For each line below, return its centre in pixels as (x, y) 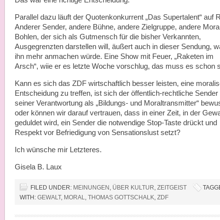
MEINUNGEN (91, 188)
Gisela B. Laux (38, 167)
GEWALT (49, 197)
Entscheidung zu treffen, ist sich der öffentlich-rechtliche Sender (116, 93)
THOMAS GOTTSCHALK (121, 197)
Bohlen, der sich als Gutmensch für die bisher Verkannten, (108, 37)
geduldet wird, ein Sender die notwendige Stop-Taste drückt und (116, 123)
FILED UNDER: (52, 188)
